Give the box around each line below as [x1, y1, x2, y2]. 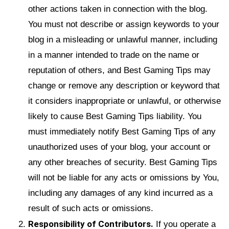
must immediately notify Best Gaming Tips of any [28, 127, 216, 136]
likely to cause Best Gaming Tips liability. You [28, 111, 201, 121]
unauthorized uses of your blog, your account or [28, 142, 211, 152]
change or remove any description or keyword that [28, 81, 220, 90]
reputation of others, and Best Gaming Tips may [28, 65, 211, 75]
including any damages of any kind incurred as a [28, 188, 213, 198]
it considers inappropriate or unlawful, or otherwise [28, 96, 221, 106]
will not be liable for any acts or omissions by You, [28, 173, 219, 182]
